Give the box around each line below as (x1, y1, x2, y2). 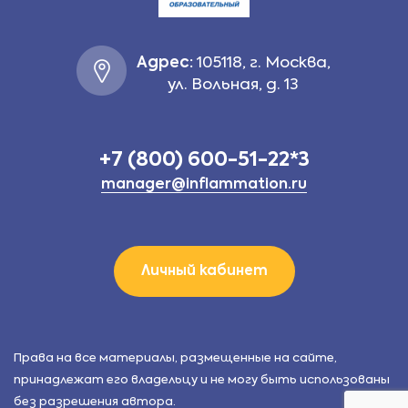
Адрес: (136, 56, 193, 71)
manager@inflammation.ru (101, 178, 307, 192)
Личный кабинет (140, 264, 268, 278)
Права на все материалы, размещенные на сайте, (14, 352, 337, 364)
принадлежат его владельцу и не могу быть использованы (14, 374, 390, 386)
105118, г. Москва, (192, 56, 331, 71)
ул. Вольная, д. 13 (168, 77, 299, 93)
